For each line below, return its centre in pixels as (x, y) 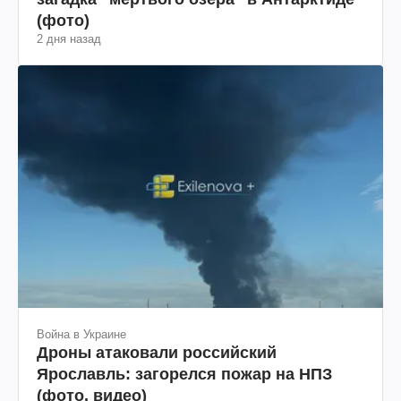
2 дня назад (69, 38)
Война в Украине (81, 334)
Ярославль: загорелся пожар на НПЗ (184, 374)
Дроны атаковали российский (157, 352)
